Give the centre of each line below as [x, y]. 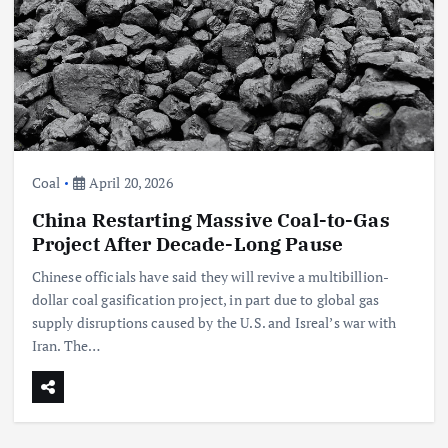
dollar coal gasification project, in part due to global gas [205, 299]
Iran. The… [66, 345]
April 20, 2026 [129, 182]
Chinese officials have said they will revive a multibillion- [210, 276]
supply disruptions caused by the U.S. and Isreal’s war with [213, 322]
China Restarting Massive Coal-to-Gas [210, 219]
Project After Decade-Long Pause [187, 243]
